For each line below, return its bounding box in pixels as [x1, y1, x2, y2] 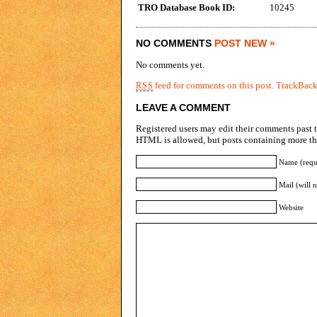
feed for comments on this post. [153, 79, 275, 91]
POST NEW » [214, 37, 275, 49]
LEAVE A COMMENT [136, 101, 231, 113]
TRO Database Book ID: [138, 2, 235, 13]
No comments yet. [136, 59, 204, 70]
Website [279, 202, 304, 212]
